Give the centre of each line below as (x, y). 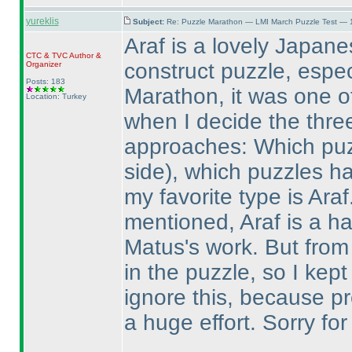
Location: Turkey (56, 96)
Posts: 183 (45, 81)
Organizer (43, 64)
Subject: (149, 22)
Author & (84, 55)
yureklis (42, 21)
